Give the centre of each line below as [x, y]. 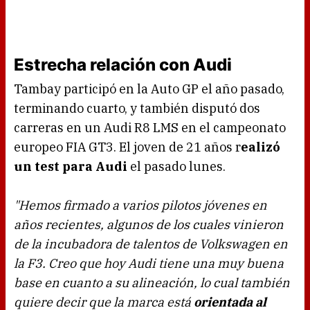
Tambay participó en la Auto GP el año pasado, [149, 89]
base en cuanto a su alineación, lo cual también [152, 283]
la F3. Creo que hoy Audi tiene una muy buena [149, 264]
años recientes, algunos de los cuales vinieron [149, 225]
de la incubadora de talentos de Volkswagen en [151, 244]
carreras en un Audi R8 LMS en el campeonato [150, 128]
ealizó [261, 147]
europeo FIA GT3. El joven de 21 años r [127, 147]
